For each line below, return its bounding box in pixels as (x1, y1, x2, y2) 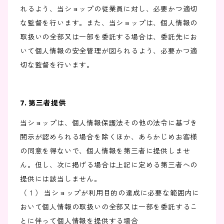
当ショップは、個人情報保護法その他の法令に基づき (20, 118, 198, 128)
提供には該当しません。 (20, 174, 101, 184)
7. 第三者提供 (20, 98, 66, 108)
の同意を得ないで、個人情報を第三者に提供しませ (20, 146, 190, 156)
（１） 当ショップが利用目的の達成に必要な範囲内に (20, 188, 199, 198)
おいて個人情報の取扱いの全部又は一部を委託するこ (20, 202, 198, 212)
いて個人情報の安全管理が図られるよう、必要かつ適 (20, 46, 198, 56)
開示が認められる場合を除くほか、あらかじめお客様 (20, 132, 198, 142)
